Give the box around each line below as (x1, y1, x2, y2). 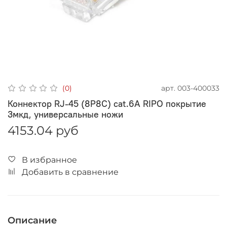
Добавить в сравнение (22, 167, 119, 177)
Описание (8, 214, 57, 226)
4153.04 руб (8, 123, 79, 138)
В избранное (22, 155, 77, 165)
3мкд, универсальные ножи (8, 108, 123, 120)
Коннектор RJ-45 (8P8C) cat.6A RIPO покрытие (8, 97, 206, 109)
